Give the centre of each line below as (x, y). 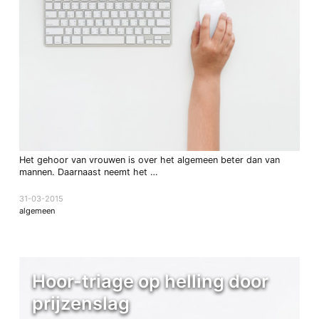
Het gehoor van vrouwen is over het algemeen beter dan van (149, 160)
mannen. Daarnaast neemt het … (88, 172)
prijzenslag (80, 303)
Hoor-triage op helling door (150, 281)
